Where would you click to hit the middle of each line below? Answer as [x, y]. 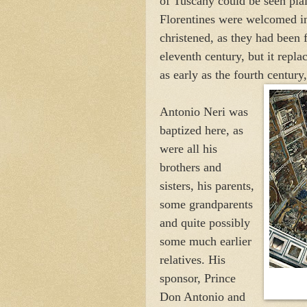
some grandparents [206, 204]
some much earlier [206, 241]
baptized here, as [201, 130]
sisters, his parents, [207, 185]
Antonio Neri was [204, 111]
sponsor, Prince [198, 278]
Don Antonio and [202, 296]
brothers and [191, 167]
